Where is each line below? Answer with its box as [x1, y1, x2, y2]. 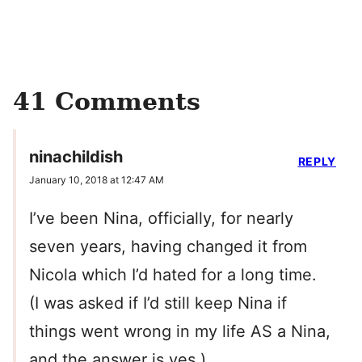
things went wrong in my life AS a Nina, [29, 322, 330, 342]
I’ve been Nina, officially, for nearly [29, 208, 293, 229]
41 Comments [13, 87, 200, 116]
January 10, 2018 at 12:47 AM [29, 174, 164, 187]
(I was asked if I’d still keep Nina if [29, 293, 287, 314]
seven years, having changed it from [29, 237, 307, 257]
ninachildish [29, 147, 123, 167]
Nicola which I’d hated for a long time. [29, 265, 317, 285]
